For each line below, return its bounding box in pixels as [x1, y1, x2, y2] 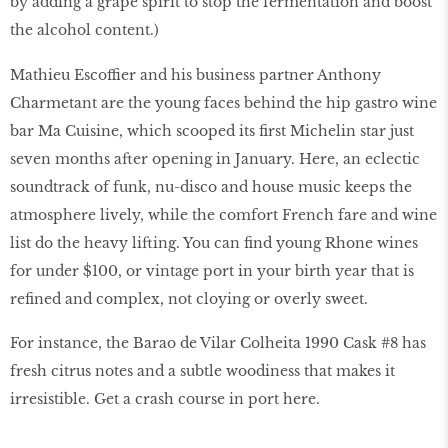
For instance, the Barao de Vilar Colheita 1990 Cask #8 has [10, 334, 426, 353]
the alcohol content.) [10, 20, 159, 39]
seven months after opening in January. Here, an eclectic [10, 149, 420, 168]
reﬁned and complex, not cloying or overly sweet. [10, 289, 368, 308]
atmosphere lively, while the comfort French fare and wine [10, 205, 437, 224]
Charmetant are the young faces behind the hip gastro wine [10, 93, 437, 112]
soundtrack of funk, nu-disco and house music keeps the [10, 177, 412, 196]
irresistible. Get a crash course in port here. [10, 390, 320, 409]
